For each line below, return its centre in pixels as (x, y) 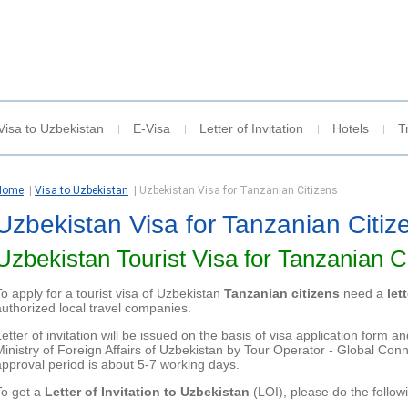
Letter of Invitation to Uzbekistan (147, 392)
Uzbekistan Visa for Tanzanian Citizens (239, 191)
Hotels (351, 129)
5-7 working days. (189, 365)
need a (363, 294)
